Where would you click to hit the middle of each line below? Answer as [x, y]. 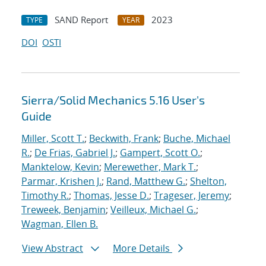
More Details [142, 248]
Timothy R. [45, 196]
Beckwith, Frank [124, 139]
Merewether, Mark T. [150, 167]
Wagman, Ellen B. [60, 224]
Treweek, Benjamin [64, 210]
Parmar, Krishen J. [61, 181]
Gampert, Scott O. [160, 153]
